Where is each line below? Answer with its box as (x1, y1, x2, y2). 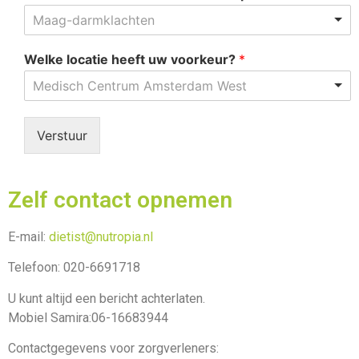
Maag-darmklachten (33, 11, 155, 28)
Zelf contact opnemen (8, 186, 232, 213)
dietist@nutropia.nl (49, 228, 153, 244)
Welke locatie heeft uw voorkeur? (24, 50, 239, 67)
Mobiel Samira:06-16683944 (8, 309, 168, 325)
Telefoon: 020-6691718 (8, 260, 140, 276)
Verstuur (37, 127, 87, 143)
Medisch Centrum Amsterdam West (33, 77, 247, 94)
